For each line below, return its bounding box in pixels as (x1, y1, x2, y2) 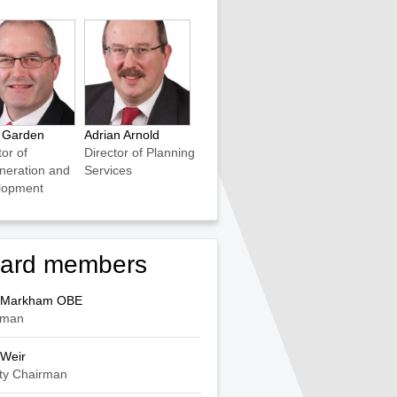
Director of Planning (84, 145, 195, 160)
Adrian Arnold (84, 128, 160, 142)
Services (84, 163, 132, 177)
